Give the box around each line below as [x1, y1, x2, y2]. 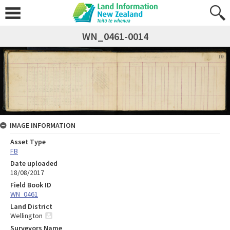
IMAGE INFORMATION [10, 120, 75, 130]
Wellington [10, 210, 43, 220]
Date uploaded [10, 158, 57, 168]
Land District [10, 201, 52, 211]
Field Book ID [10, 180, 51, 189]
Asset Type [10, 137, 46, 146]
